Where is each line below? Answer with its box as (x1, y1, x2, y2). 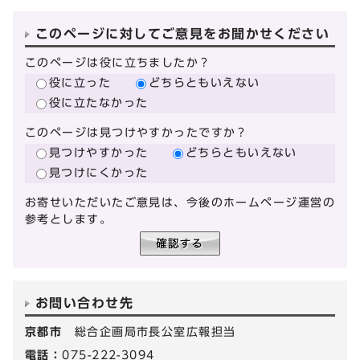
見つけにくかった (49, 166, 149, 178)
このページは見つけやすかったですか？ (25, 126, 248, 139)
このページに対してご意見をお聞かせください (35, 27, 330, 40)
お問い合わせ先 (35, 297, 134, 310)
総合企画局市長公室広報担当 (74, 325, 236, 338)
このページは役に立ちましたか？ (25, 55, 211, 68)
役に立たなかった (49, 96, 149, 108)
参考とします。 (25, 213, 112, 226)
